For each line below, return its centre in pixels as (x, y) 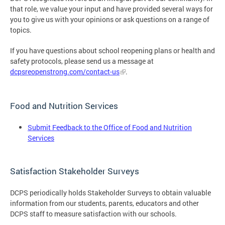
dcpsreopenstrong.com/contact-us (65, 72)
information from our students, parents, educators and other (104, 203)
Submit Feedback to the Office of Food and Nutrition (110, 128)
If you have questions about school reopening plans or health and (113, 51)
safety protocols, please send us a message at (82, 61)
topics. (21, 30)
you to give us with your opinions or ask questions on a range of (110, 20)
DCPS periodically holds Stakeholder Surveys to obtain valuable (110, 192)
